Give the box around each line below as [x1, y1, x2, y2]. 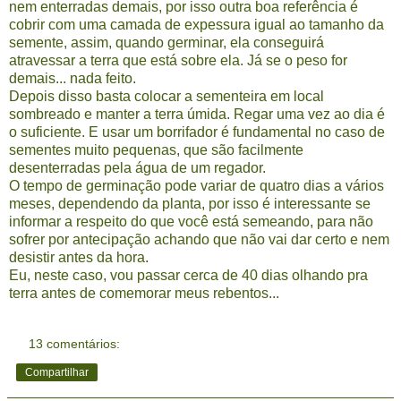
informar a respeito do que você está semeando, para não [9, 214, 373, 230]
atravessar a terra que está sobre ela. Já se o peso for [9, 53, 347, 69]
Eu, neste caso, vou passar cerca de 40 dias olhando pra [9, 268, 368, 284]
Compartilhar [25, 366, 89, 380]
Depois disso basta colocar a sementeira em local [9, 89, 324, 105]
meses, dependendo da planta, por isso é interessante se [9, 196, 371, 212]
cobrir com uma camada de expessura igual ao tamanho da [9, 17, 384, 33]
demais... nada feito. [9, 71, 136, 87]
